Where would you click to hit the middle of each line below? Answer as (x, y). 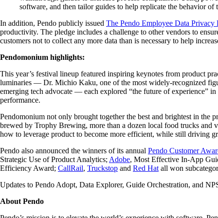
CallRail (71, 168)
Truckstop (102, 168)
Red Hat (146, 168)
